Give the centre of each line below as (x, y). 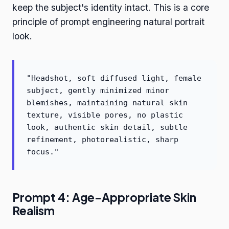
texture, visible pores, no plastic (105, 115)
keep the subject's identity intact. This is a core (111, 8)
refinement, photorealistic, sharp (102, 140)
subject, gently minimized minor (98, 91)
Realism (33, 211)
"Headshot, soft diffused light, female (114, 78)
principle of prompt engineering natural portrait (108, 22)
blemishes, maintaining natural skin (107, 103)
